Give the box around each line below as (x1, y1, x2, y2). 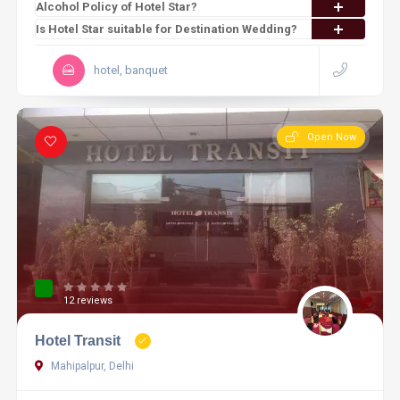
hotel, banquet (93, 63, 168, 77)
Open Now (307, 131, 357, 143)
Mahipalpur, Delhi (47, 360, 134, 372)
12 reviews (62, 295, 112, 306)
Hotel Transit (34, 333, 124, 348)
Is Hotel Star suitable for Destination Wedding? (35, 22, 297, 36)
